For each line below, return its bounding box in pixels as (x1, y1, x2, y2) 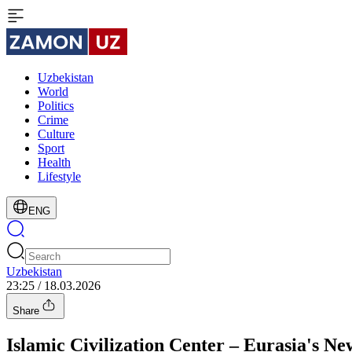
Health (38, 156, 71, 169)
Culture (38, 127, 75, 141)
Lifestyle (38, 170, 81, 183)
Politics (38, 99, 74, 112)
